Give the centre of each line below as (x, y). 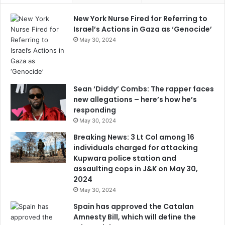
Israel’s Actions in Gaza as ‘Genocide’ (143, 29)
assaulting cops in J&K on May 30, (136, 169)
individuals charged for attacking (136, 148)
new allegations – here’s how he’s (135, 99)
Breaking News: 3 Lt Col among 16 (134, 137)
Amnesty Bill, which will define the (135, 217)
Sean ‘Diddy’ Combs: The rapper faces (144, 89)
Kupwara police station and (125, 158)
